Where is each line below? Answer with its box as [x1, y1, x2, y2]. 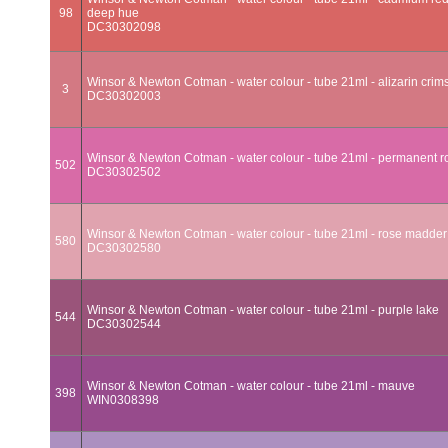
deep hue [87, 6, 139, 20]
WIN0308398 [87, 393, 159, 407]
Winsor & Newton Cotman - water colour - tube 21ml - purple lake [87, 303, 439, 317]
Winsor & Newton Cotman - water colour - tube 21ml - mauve [87, 379, 415, 393]
